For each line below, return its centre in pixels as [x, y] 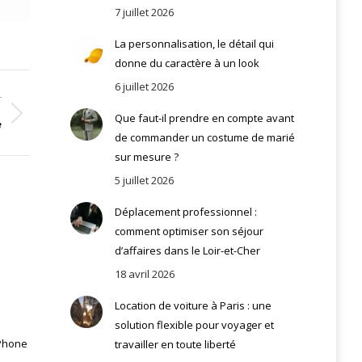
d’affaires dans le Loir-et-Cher [187, 250]
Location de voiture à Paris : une [193, 305]
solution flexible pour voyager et [194, 324]
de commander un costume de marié [204, 137]
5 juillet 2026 [144, 180]
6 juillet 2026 [144, 86]
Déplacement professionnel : [185, 211]
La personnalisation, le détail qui [194, 43]
